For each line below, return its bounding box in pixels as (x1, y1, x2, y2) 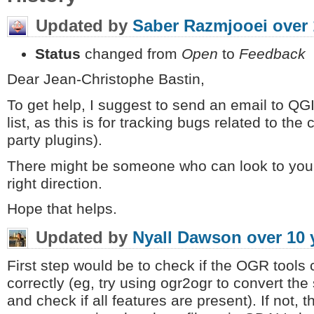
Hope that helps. (7, 200, 117, 218)
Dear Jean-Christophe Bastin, (7, 71, 205, 88)
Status (35, 45, 81, 62)
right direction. (7, 175, 102, 192)
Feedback (239, 45, 306, 62)
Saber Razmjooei (132, 16, 268, 36)
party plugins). (7, 132, 102, 149)
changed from (81, 45, 182, 62)
